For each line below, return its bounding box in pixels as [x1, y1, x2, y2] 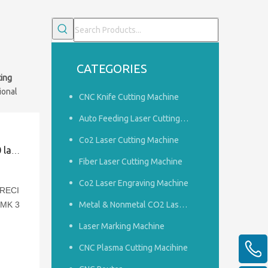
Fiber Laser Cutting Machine [79, 157, 182, 166]
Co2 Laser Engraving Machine [79, 178, 188, 188]
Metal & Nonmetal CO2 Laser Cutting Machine [179, 200, 187, 209]
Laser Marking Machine [79, 221, 165, 231]
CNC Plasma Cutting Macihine [79, 243, 188, 252]
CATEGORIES [77, 62, 147, 75]
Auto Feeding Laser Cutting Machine [180, 114, 188, 123]
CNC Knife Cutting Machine [79, 92, 179, 102]
